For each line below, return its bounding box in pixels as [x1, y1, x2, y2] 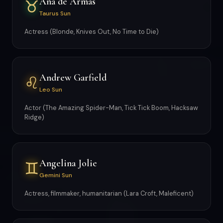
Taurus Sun [39, 9, 71, 17]
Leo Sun [39, 85, 62, 94]
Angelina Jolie [39, 157, 97, 169]
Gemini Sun [39, 171, 72, 179]
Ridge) [24, 113, 44, 121]
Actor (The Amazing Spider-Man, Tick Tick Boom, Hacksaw [24, 104, 198, 112]
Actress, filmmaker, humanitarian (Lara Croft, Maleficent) [24, 189, 194, 198]
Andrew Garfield [39, 71, 107, 84]
